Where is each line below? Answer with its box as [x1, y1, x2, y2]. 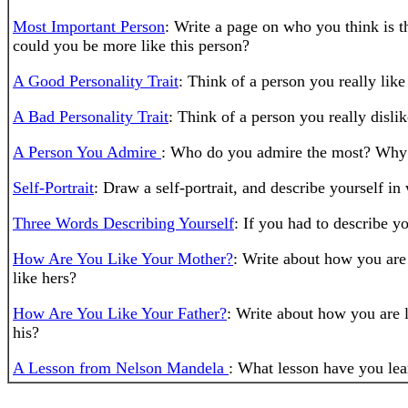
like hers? [13, 269, 76, 287]
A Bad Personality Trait [13, 107, 168, 126]
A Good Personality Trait [13, 72, 178, 90]
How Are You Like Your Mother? [13, 250, 233, 268]
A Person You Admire [13, 143, 161, 161]
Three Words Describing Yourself [13, 214, 234, 232]
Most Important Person [13, 17, 165, 36]
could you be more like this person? [13, 36, 250, 55]
